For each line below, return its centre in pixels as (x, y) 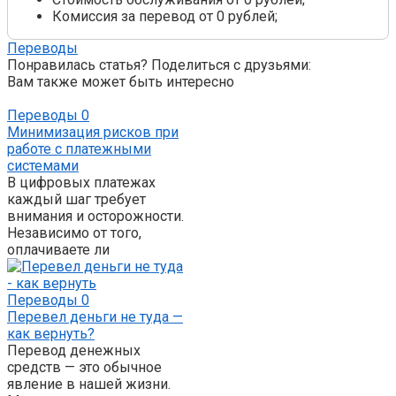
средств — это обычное (84, 368)
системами (43, 166)
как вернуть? (51, 334)
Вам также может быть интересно (121, 82)
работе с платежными (79, 149)
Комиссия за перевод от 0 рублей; (165, 17)
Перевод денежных (74, 351)
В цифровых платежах (81, 183)
